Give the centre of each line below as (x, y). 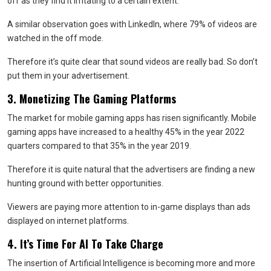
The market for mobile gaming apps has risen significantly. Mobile (132, 118)
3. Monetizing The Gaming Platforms (93, 98)
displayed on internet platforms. (68, 220)
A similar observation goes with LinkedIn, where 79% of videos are (132, 24)
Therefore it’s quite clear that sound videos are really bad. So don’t (132, 61)
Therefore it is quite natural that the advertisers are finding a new (131, 169)
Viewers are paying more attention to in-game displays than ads (129, 207)
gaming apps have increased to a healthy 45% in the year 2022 (126, 132)
